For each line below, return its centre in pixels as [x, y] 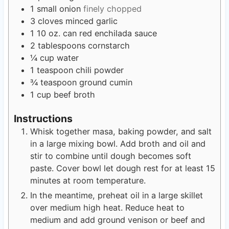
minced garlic [91, 21]
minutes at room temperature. [88, 181]
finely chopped [112, 9]
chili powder [99, 70]
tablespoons [61, 46]
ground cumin [106, 83]
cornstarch [109, 46]
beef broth [74, 95]
